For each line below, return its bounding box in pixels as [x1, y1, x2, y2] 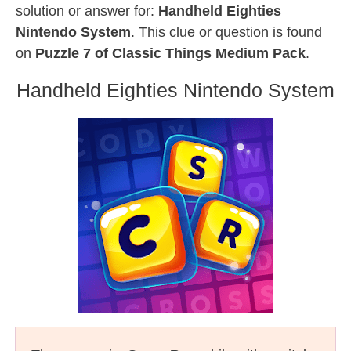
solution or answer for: [16, 3, 158, 19]
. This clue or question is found [131, 24, 322, 40]
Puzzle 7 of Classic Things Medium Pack [35, 45, 306, 61]
